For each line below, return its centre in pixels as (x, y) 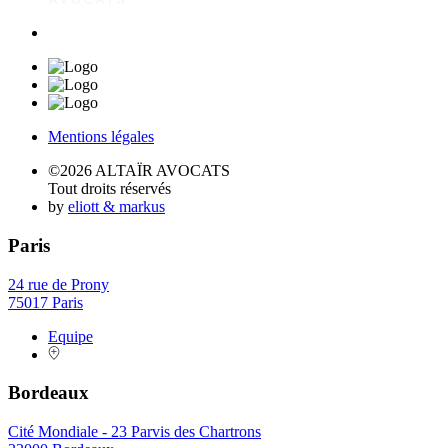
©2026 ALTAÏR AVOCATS (139, 171)
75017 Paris (45, 302)
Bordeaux (48, 393)
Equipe (70, 336)
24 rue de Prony (58, 284)
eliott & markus (116, 207)
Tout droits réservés (109, 189)
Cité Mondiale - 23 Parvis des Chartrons (134, 432)
